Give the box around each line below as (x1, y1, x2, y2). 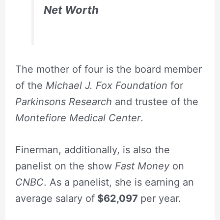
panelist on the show (15, 160, 115, 172)
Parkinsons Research (15, 96, 115, 108)
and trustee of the (114, 96, 198, 108)
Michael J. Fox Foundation (45, 80, 170, 92)
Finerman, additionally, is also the (15, 144, 170, 156)
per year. (140, 192, 181, 205)
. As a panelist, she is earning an (43, 176, 194, 189)
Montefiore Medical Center (15, 112, 140, 124)
